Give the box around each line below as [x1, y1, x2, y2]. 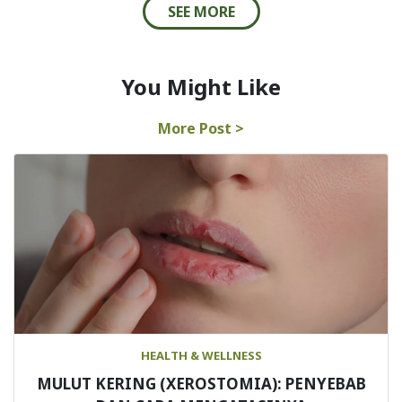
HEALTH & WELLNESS [140, 347, 262, 364]
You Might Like [121, 72, 281, 102]
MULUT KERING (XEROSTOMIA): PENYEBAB [36, 373, 366, 395]
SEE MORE [167, 2, 235, 22]
